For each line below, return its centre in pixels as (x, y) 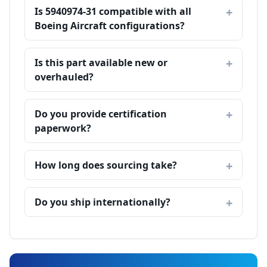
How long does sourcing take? (106, 165)
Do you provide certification (101, 114)
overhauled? (64, 77)
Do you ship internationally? (103, 202)
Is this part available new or (101, 63)
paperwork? (63, 128)
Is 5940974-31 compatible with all (113, 11)
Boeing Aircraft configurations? (110, 26)
